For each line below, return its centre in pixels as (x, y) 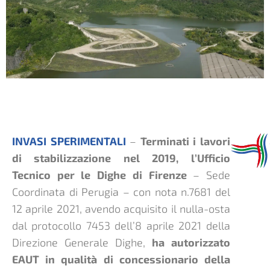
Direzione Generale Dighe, (82, 242)
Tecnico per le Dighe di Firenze (99, 174)
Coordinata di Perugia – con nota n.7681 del (121, 191)
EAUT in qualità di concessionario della (121, 259)
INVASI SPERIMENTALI (69, 141)
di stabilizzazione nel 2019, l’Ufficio (121, 158)
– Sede (208, 174)
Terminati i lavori (184, 141)
